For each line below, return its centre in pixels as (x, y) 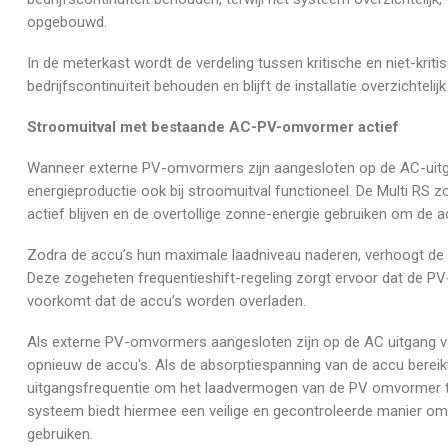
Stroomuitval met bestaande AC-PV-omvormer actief (213, 126)
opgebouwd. (67, 21)
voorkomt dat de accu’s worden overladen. (166, 300)
